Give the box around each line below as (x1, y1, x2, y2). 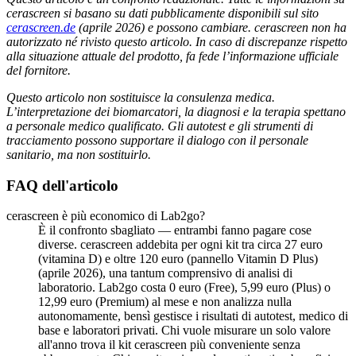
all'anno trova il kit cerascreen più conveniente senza (38, 338, 300, 352)
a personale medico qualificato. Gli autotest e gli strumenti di (6, 118, 313, 133)
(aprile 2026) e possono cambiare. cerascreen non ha (75, 20, 346, 34)
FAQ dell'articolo (6, 176, 118, 194)
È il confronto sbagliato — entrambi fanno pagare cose (38, 223, 311, 238)
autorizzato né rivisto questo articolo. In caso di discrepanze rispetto (6, 34, 347, 48)
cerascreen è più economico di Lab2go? (6, 209, 205, 223)
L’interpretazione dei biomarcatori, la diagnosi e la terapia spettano (6, 104, 346, 118)
